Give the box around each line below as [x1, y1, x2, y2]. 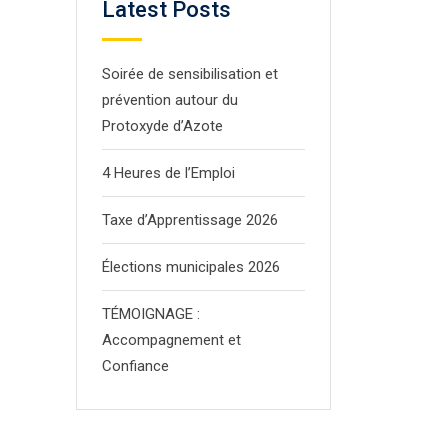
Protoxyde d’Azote [102, 117, 223, 136]
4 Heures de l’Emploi [102, 164, 235, 183]
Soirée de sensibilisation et [102, 65, 278, 84]
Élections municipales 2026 [102, 258, 280, 277]
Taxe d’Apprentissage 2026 [102, 211, 278, 230]
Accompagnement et [102, 331, 241, 350]
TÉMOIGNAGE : [102, 305, 200, 324]
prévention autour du [102, 91, 238, 110]
